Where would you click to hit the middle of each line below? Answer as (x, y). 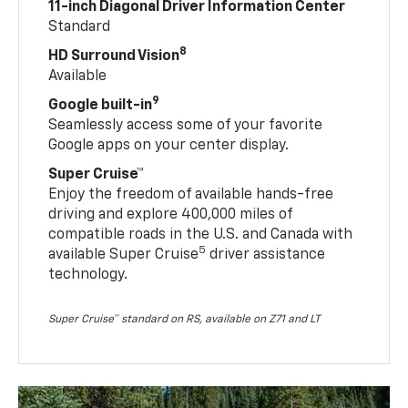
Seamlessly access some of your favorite (186, 125)
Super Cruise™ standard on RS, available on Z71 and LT (185, 319)
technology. (88, 275)
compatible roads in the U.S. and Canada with (201, 235)
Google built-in (101, 105)
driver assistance (266, 255)
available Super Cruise (124, 255)
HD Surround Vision (114, 56)
